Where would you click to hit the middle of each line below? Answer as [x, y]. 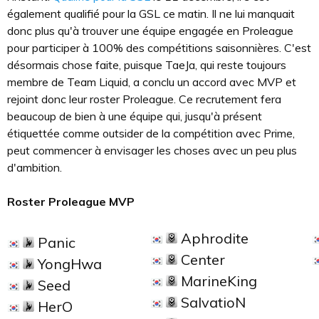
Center [201, 260]
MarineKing [217, 281]
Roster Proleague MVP [71, 202]
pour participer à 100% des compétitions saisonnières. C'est [159, 48]
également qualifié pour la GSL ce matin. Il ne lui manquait [151, 14]
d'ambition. [35, 167]
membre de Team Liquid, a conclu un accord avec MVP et [152, 82]
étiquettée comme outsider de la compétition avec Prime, [151, 133]
